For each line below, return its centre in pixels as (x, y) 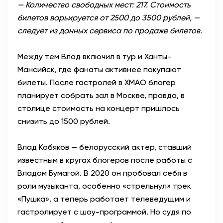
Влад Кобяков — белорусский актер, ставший (105, 147)
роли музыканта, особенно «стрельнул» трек (104, 186)
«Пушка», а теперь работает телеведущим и (104, 199)
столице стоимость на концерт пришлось (99, 109)
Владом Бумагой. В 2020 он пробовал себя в (102, 173)
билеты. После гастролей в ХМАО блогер (97, 83)
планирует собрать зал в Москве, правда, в (101, 96)
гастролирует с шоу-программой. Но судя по (104, 212)
